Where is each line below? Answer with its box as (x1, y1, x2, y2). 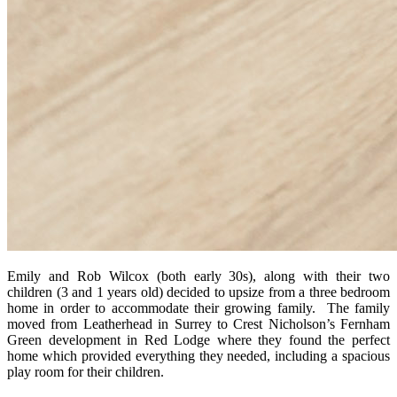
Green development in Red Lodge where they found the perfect (7, 332, 390, 348)
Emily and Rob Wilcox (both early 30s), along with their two (7, 269, 390, 284)
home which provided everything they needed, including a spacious (7, 348, 390, 364)
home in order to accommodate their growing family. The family (7, 300, 390, 316)
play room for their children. (7, 364, 164, 380)
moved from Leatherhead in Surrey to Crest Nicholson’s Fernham (7, 316, 390, 332)
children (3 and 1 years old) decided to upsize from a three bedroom (7, 284, 390, 300)
